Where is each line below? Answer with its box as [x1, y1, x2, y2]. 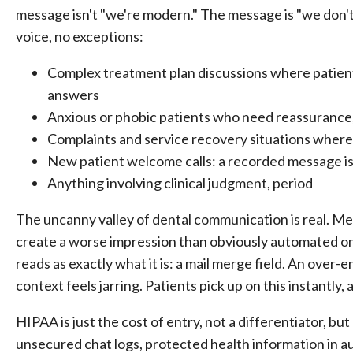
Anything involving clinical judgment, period [47, 174, 313, 191]
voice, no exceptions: [16, 28, 143, 45]
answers [47, 86, 99, 103]
